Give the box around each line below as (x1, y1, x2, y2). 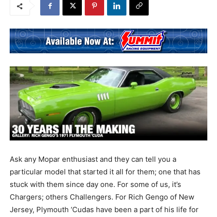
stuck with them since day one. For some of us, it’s (10, 180, 181, 189)
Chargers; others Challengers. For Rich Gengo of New (10, 192, 194, 202)
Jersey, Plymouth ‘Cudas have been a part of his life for (10, 205, 199, 215)
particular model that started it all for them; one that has (10, 167, 201, 177)
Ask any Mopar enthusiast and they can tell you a (10, 155, 176, 164)
